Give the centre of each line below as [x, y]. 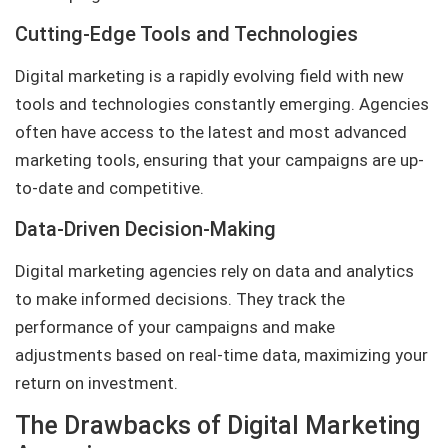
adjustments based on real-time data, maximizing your [221, 354]
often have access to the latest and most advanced [211, 132]
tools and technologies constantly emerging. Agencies [222, 104]
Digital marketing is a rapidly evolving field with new [209, 76]
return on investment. [96, 382]
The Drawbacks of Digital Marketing [217, 425]
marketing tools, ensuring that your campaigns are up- [219, 160]
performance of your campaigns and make [175, 326]
